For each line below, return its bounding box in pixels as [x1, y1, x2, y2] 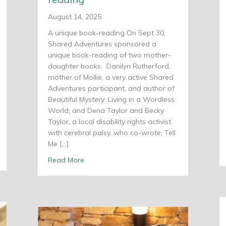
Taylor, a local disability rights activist [48, 117, 171, 127]
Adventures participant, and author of [48, 84, 175, 93]
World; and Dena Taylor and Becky [48, 106, 164, 116]
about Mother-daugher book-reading [84, 155, 207, 164]
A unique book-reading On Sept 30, [48, 28, 165, 38]
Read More [48, 155, 84, 165]
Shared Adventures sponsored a [48, 39, 156, 49]
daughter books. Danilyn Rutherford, [48, 62, 171, 71]
